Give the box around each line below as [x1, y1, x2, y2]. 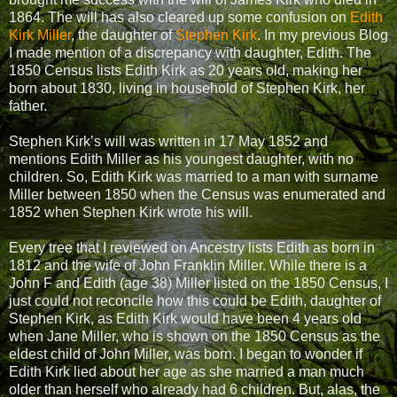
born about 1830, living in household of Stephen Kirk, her [9, 80, 365, 96]
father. [9, 97, 47, 113]
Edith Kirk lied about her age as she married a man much [9, 363, 364, 379]
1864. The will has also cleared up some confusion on [9, 9, 350, 25]
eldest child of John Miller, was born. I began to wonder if [9, 346, 362, 362]
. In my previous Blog [257, 27, 388, 43]
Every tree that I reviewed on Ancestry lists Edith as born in [9, 239, 375, 255]
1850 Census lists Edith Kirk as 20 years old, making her [9, 62, 362, 78]
